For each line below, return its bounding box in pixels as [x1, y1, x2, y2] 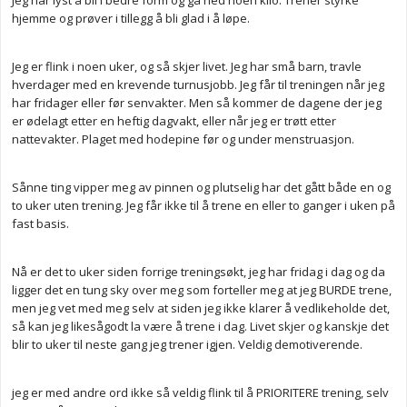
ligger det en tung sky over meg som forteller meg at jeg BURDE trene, [12, 282, 392, 299]
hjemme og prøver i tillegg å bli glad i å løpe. [12, 10, 253, 27]
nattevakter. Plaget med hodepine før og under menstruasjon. [12, 131, 357, 148]
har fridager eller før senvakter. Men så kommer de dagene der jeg [12, 94, 382, 112]
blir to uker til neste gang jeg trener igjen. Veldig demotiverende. [12, 336, 365, 353]
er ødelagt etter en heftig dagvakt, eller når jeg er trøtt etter [12, 113, 336, 130]
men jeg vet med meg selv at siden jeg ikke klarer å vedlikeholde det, [12, 300, 390, 317]
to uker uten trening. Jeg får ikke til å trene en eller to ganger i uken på [12, 197, 395, 214]
